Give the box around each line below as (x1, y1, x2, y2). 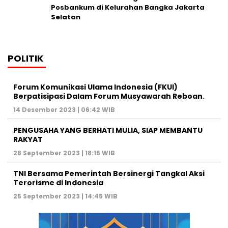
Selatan (51, 12, 80, 22)
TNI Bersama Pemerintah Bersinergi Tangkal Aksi (13, 168, 205, 179)
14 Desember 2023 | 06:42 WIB (13, 105, 115, 115)
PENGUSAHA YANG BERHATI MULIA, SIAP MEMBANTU (13, 125, 203, 136)
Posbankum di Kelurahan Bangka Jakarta (51, 3, 205, 13)
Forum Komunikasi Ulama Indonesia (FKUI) (13, 82, 178, 93)
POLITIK (8, 52, 43, 65)
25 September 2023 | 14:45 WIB (13, 192, 118, 201)
